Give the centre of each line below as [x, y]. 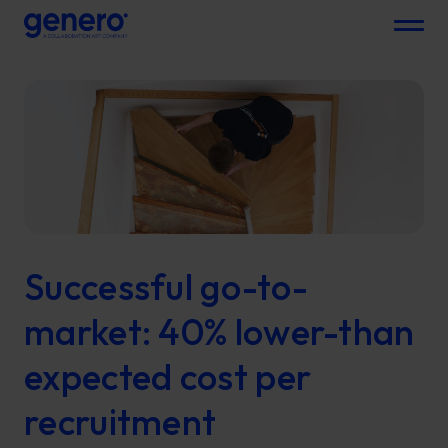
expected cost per [168, 376]
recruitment [120, 421]
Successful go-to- [166, 286]
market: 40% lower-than [219, 331]
